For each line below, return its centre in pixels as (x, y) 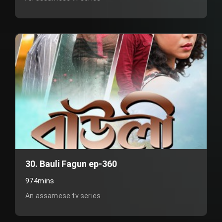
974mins (40, 181)
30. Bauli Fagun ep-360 (71, 164)
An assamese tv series (63, 196)
